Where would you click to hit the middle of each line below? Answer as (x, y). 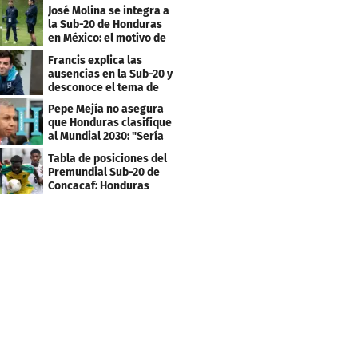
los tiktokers (81, 101)
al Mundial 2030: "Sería (106, 137)
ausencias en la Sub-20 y (111, 74)
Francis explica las (95, 60)
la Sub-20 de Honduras (105, 24)
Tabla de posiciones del (108, 159)
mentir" (68, 150)
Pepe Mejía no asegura (106, 109)
